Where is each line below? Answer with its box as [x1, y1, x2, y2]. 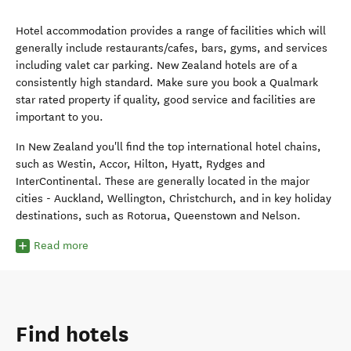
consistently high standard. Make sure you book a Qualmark [16, 76, 318, 89]
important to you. [16, 110, 107, 124]
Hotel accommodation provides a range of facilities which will [16, 24, 326, 38]
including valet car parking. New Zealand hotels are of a [16, 59, 298, 72]
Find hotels [16, 321, 128, 348]
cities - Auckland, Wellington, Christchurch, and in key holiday [16, 192, 331, 205]
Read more [34, 239, 89, 252]
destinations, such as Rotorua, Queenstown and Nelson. [16, 209, 304, 223]
